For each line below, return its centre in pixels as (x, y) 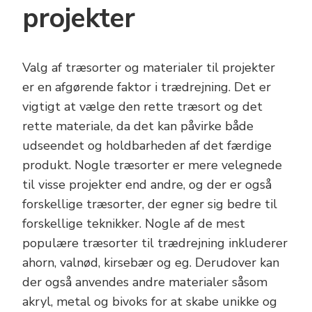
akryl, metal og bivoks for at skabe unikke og (150, 302)
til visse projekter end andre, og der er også (147, 185)
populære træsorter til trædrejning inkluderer (155, 243)
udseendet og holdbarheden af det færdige (147, 146)
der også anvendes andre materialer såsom (145, 282)
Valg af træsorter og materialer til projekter (149, 68)
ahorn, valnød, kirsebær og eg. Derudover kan (151, 263)
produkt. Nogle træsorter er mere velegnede (152, 165)
